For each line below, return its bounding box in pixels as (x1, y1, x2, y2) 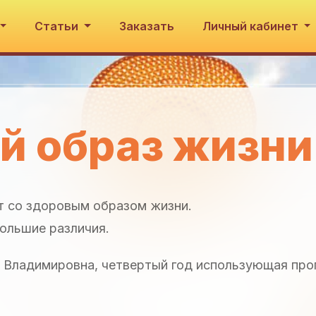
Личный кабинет (202, 19, 301, 33)
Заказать (119, 19, 174, 33)
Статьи (35, 19, 82, 33)
